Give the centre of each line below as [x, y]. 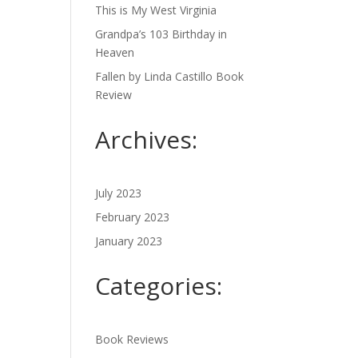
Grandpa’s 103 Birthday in [161, 34]
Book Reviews [132, 339]
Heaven [115, 52]
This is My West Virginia [156, 10]
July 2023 [119, 193]
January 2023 [129, 241]
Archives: [147, 139]
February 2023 [133, 217]
